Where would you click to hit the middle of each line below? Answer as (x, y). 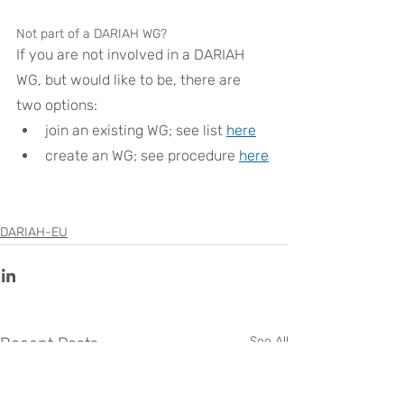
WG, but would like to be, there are (130, 80)
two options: (57, 105)
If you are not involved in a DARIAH (132, 55)
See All (269, 341)
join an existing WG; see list (136, 130)
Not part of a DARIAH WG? (92, 34)
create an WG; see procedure (142, 156)
